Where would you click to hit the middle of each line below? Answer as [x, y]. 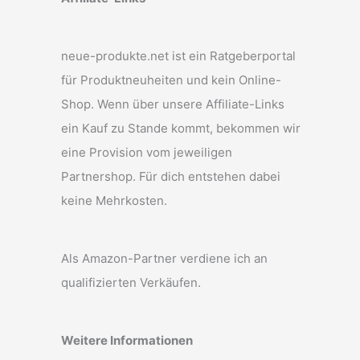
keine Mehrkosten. [114, 201]
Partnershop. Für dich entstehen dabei [171, 177]
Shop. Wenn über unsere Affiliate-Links [173, 104]
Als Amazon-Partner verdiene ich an [164, 259]
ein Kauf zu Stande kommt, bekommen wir [181, 129]
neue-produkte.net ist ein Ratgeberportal [178, 56]
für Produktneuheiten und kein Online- [171, 80]
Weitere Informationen [127, 341]
